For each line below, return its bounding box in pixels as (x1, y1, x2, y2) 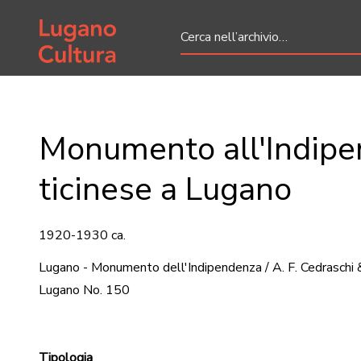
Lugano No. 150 (39, 281, 130, 299)
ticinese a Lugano (39, 168, 292, 211)
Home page (38, 13, 104, 31)
